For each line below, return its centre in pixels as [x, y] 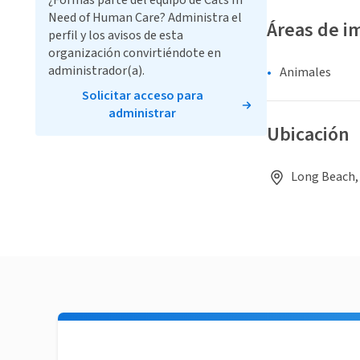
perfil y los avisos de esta [116, 35]
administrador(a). [96, 71]
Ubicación [308, 135]
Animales [305, 73]
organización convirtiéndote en [135, 53]
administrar [142, 113]
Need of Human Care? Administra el [145, 18]
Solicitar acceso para [142, 96]
